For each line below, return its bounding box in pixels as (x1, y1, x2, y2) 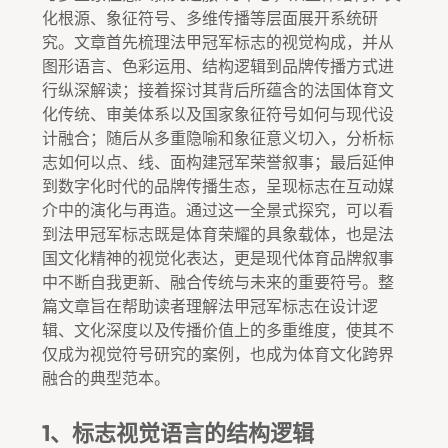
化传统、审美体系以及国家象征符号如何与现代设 (42, 104, 394, 124)
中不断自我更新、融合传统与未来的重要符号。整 (42, 272, 394, 292)
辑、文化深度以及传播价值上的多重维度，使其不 (42, 320, 394, 340)
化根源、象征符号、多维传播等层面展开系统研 (42, 8, 378, 28)
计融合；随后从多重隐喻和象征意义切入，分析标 (42, 128, 394, 148)
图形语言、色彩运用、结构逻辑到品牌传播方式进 (42, 56, 394, 76)
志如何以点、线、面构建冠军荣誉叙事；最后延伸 (42, 152, 394, 172)
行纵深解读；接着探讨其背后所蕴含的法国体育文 (42, 80, 394, 100)
